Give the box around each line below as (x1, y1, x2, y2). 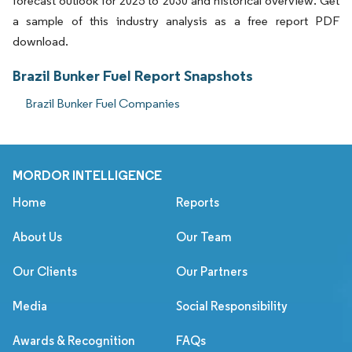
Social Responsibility (176, 299, 288, 314)
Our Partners (176, 264, 247, 280)
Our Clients (13, 264, 77, 280)
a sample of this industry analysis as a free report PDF (13, 13, 339, 29)
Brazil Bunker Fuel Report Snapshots (13, 66, 253, 86)
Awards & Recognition (13, 333, 135, 349)
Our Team (176, 229, 232, 245)
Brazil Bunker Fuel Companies (25, 96, 180, 112)
